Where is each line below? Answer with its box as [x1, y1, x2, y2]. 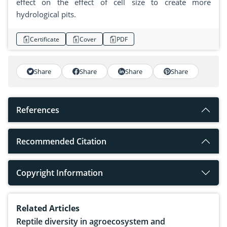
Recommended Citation [16, 136, 106, 147]
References [16, 104, 59, 116]
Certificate [30, 34, 59, 44]
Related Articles [16, 203, 80, 214]
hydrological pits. [16, 9, 76, 20]
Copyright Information [16, 167, 103, 179]
